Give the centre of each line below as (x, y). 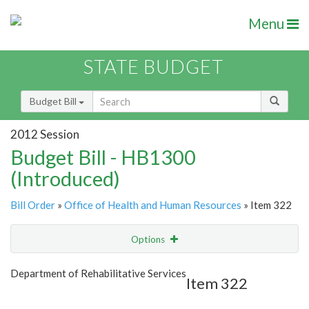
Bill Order (33, 205)
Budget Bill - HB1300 (103, 157)
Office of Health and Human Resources (153, 205)
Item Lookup (41, 297)
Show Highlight (112, 267)
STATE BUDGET (153, 67)
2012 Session (45, 134)
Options (149, 240)
